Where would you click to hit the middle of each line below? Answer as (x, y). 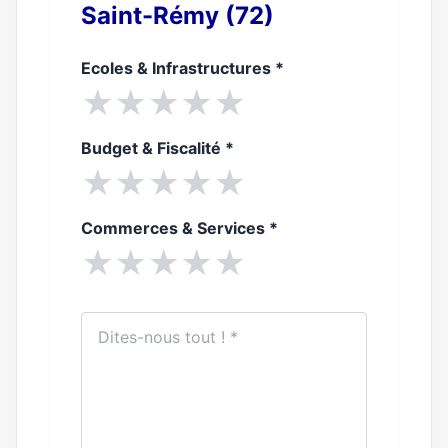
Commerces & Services (175, 228)
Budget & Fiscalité (153, 148)
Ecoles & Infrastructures (178, 68)
